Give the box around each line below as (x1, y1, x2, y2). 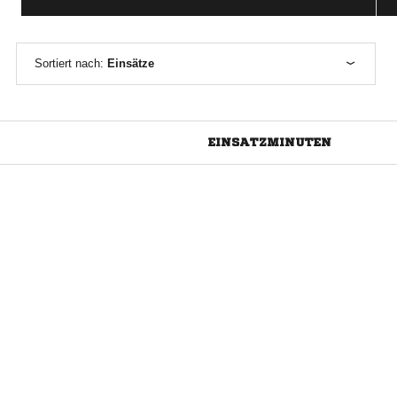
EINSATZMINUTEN (207, 136, 331, 148)
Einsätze (106, 57, 154, 70)
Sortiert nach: (34, 57, 107, 70)
